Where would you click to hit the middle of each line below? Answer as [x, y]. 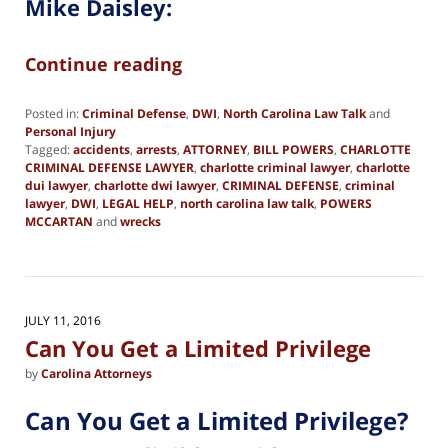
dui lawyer [56, 186]
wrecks [140, 222]
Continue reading [103, 64]
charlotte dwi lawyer [155, 186]
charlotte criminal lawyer [275, 168]
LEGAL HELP [138, 204]
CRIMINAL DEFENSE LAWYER [109, 168]
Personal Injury [70, 132]
